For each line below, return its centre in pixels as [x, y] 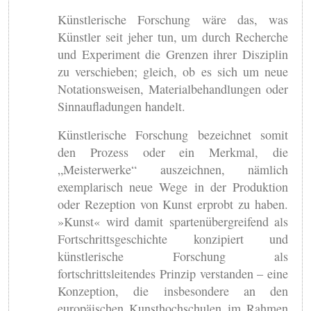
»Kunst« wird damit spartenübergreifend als [173, 221]
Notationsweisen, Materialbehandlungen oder [173, 89]
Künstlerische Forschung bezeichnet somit [173, 134]
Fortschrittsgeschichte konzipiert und [173, 238]
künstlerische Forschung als [173, 256]
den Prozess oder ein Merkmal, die [173, 152]
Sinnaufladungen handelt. [121, 106]
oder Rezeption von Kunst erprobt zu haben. [173, 204]
